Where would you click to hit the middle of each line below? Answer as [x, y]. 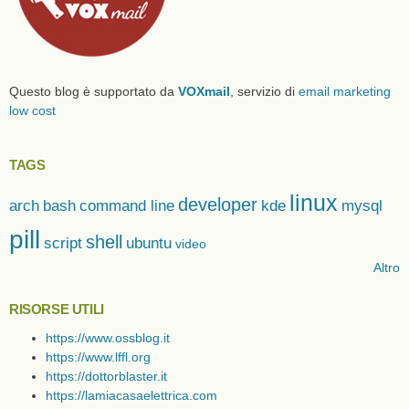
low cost [32, 110]
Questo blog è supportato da [94, 91]
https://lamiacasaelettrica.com [131, 396]
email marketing [345, 91]
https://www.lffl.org [98, 357]
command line [127, 205]
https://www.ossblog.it [108, 338]
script [63, 243]
